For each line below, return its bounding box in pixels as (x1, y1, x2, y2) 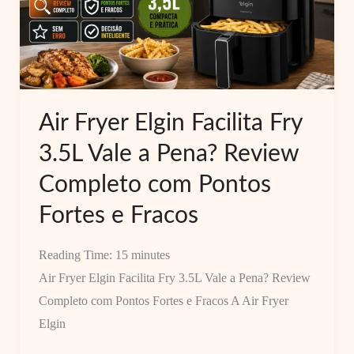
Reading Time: (38, 248, 115, 262)
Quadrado (37, 57, 88, 71)
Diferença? (37, 103, 92, 117)
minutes (130, 248, 170, 262)
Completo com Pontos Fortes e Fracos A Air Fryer (38, 294, 288, 308)
